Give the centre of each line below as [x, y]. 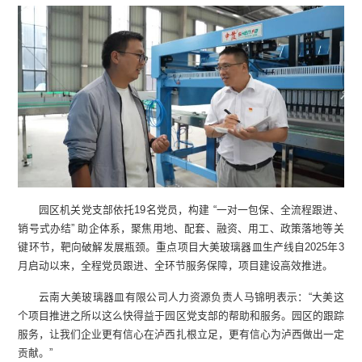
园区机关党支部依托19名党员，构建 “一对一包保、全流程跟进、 [191, 209]
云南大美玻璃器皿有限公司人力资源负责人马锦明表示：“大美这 [191, 297]
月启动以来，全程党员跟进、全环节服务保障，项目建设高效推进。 [176, 265]
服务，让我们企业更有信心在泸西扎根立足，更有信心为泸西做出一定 [181, 334]
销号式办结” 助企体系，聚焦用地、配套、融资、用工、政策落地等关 [181, 228]
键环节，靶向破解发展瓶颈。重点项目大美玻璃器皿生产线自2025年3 [181, 246]
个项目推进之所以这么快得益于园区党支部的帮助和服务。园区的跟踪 [181, 315]
